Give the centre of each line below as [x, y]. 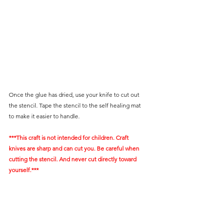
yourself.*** [24, 170]
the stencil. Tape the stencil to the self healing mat [76, 106]
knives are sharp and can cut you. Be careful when [75, 149]
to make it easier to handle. [44, 116]
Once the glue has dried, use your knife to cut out [75, 95]
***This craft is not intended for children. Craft [69, 138]
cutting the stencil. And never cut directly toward [73, 159]
